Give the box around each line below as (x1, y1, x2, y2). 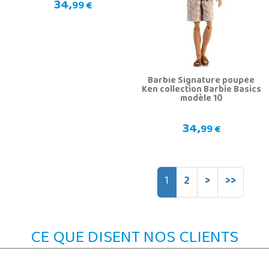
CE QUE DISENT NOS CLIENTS (31, 222, 238, 256)
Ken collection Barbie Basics (141, 81, 261, 100)
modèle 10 (180, 90, 223, 109)
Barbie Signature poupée (148, 72, 255, 91)
